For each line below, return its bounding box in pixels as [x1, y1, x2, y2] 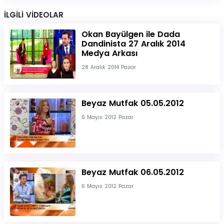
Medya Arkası [81, 47, 137, 59]
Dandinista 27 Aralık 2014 [81, 38, 185, 50]
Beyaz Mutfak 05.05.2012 [81, 97, 184, 109]
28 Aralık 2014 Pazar [81, 63, 136, 71]
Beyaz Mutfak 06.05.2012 [81, 166, 184, 178]
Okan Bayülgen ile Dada [81, 28, 180, 40]
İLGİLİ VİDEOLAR [4, 9, 63, 20]
